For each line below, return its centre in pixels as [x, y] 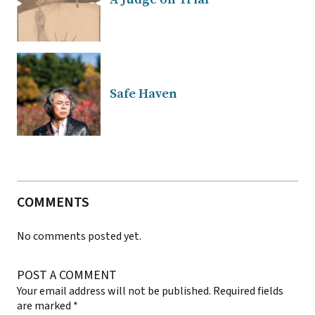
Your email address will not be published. [114, 291]
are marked [45, 306]
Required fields [248, 291]
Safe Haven [143, 94]
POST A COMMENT [67, 275]
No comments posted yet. [79, 236]
